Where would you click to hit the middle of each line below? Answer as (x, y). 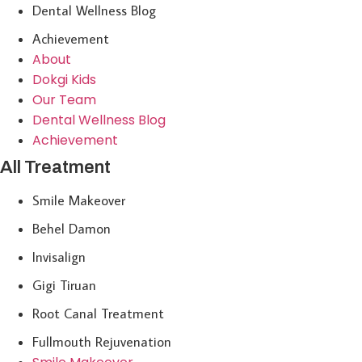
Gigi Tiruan (64, 286)
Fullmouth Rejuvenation (102, 342)
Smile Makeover (79, 201)
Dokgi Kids (64, 80)
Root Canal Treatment (98, 314)
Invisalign (59, 257)
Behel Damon (72, 229)
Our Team (64, 100)
